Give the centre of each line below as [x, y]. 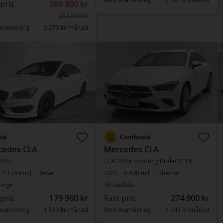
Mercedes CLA [131, 149]
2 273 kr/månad [66, 28]
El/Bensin [168, 173]
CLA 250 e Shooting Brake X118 [148, 161]
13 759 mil [17, 173]
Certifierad [135, 137]
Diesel [46, 173]
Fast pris [120, 198]
